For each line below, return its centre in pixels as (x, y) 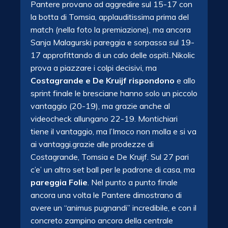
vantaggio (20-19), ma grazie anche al (100, 106)
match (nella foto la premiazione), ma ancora (111, 30)
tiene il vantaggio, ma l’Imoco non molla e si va (113, 131)
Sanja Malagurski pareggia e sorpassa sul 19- (112, 42)
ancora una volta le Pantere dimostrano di (106, 195)
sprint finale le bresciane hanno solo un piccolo (114, 93)
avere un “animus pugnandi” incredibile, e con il (113, 208)
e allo (185, 80)
